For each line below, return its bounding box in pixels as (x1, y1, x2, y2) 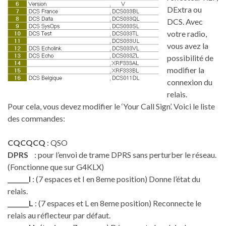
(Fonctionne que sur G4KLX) (8, 162, 104, 172)
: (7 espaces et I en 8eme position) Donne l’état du (31, 174, 200, 184)
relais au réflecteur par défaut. (8, 210, 110, 220)
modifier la (167, 65, 204, 75)
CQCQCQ (8, 138, 45, 148)
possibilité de (167, 53, 213, 63)
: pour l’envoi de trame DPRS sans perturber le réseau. (28, 150, 216, 160)
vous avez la (167, 41, 208, 51)
